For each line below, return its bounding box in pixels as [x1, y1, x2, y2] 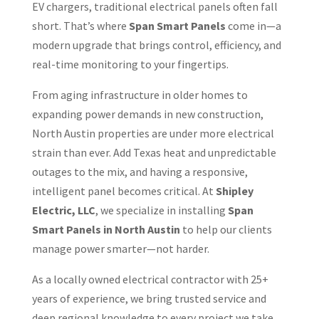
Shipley [215, 183, 253, 198]
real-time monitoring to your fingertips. [31, 56, 229, 71]
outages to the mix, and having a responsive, [31, 164, 248, 179]
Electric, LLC [31, 202, 95, 217]
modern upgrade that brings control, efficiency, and [31, 37, 281, 52]
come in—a [225, 18, 281, 33]
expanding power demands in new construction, [31, 106, 263, 121]
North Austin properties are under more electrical [31, 125, 274, 140]
